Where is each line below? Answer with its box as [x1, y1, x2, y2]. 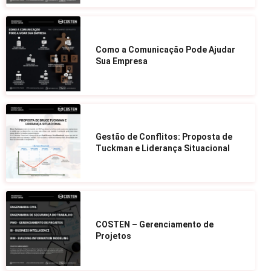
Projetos [96, 231, 132, 241]
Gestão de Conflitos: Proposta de [96, 132, 233, 142]
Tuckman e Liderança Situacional [96, 143, 230, 154]
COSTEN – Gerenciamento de [96, 220, 214, 230]
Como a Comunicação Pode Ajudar [96, 44, 236, 54]
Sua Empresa [96, 56, 148, 66]
